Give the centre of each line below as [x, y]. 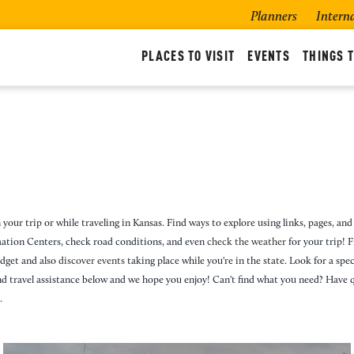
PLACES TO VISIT [188, 57]
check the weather [247, 242]
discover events [92, 261]
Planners [274, 17]
